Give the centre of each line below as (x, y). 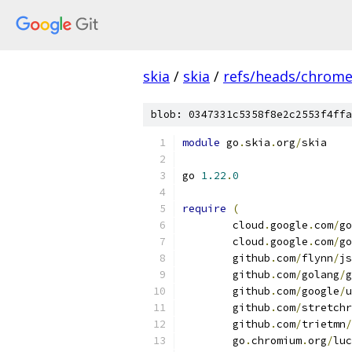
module (201, 143)
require (204, 209)
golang (321, 275)
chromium (277, 341)
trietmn (324, 324)
